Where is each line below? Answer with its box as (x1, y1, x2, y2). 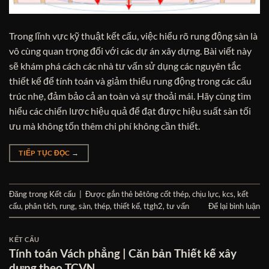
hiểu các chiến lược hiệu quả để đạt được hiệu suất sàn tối (9, 105, 251, 117)
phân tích (25, 201, 56, 211)
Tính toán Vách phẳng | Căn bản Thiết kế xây (9, 246, 237, 260)
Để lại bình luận (208, 201, 260, 211)
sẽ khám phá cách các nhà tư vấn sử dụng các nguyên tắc (9, 60, 241, 72)
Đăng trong (9, 189, 49, 199)
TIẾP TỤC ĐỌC (19, 148, 72, 158)
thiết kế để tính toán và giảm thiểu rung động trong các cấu (9, 75, 252, 87)
